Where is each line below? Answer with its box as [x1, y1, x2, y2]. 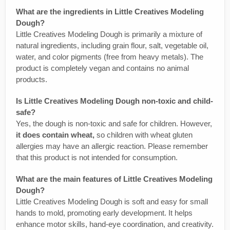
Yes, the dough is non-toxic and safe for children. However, [16, 119, 212, 128]
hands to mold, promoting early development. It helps [16, 208, 193, 217]
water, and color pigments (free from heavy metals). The [16, 52, 203, 61]
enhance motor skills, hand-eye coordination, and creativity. [16, 219, 214, 228]
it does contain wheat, [16, 130, 94, 139]
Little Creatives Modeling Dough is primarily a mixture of [16, 29, 202, 39]
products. [16, 74, 47, 84]
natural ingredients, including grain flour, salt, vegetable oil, [16, 41, 208, 50]
